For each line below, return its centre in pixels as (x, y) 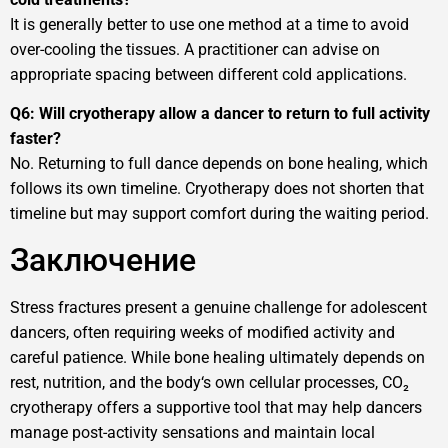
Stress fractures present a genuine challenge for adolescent (218, 307)
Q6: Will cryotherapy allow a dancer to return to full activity (220, 114)
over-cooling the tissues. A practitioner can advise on (195, 49)
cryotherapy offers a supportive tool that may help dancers (216, 407)
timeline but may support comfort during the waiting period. (219, 214)
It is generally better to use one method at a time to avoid (209, 24)
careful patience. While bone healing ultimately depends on (217, 357)
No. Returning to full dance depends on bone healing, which (219, 164)
